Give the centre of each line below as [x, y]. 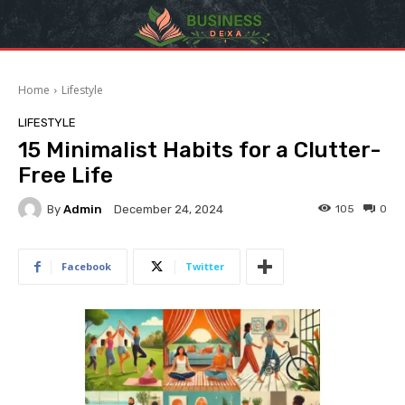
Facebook [86, 267]
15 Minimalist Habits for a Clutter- [199, 151]
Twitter [205, 267]
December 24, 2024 [169, 210]
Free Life [66, 176]
